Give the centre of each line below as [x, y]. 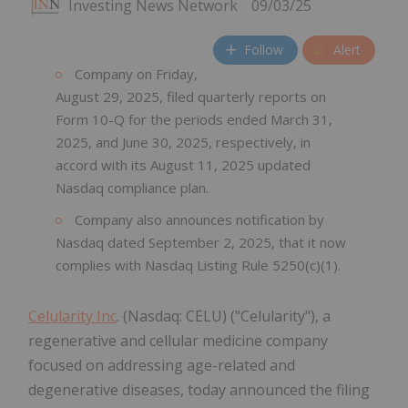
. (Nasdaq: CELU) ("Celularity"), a [224, 316]
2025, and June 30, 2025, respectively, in [183, 142]
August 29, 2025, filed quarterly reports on [191, 96]
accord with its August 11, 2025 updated [183, 164]
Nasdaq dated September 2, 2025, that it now [201, 242]
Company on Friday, [134, 73]
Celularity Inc [72, 316]
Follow [264, 50]
